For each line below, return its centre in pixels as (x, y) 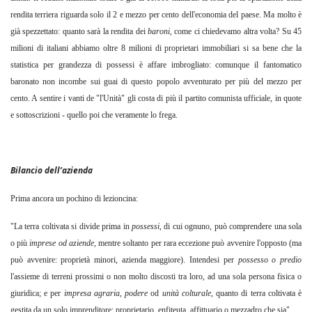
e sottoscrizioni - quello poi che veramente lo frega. (94, 115)
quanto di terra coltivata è (259, 294)
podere (135, 294)
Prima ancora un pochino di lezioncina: (74, 199)
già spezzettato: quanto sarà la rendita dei (79, 32)
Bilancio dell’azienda (52, 171)
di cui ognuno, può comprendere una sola (233, 227)
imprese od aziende (62, 243)
